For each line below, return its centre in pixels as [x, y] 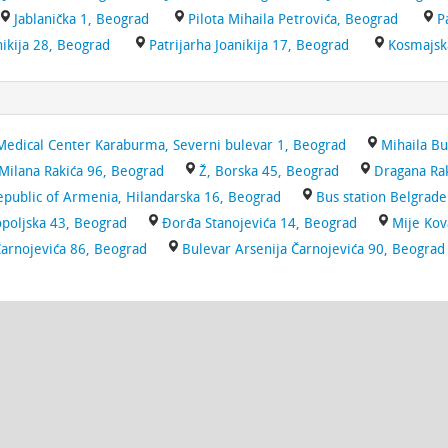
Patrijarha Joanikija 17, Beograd [249, 45]
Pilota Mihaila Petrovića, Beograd [293, 19]
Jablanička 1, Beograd [81, 19]
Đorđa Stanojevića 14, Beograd [259, 223]
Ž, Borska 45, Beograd [269, 171]
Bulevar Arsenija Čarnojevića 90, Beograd [313, 249]
